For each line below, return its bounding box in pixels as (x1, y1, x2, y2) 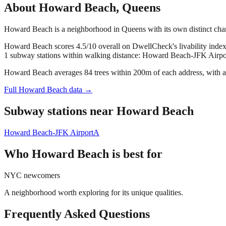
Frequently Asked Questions (4, 207, 150, 220)
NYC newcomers (4, 171, 60, 180)
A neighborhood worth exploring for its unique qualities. (4, 188, 183, 197)
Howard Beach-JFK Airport (4, 128, 93, 137)
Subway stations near (4, 104, 117, 118)
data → (67, 85, 92, 94)
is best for (109, 147, 162, 160)
